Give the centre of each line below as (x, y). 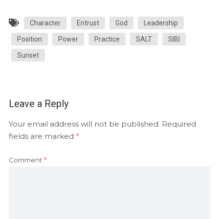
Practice (107, 39)
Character (45, 23)
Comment (26, 160)
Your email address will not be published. (84, 124)
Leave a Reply (38, 103)
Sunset (28, 55)
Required (179, 124)
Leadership (161, 23)
